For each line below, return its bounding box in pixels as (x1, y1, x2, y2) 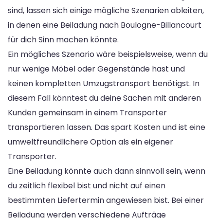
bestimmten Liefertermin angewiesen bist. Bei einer (8, 194, 204, 206)
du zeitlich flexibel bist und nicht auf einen (8, 180, 165, 191)
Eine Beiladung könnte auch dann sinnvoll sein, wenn (8, 165, 205, 177)
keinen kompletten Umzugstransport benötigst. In (8, 77, 200, 89)
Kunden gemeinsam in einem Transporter (8, 107, 167, 118)
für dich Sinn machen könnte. (8, 34, 119, 45)
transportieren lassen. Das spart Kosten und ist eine (8, 121, 205, 133)
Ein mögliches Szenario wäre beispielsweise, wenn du (8, 48, 208, 60)
